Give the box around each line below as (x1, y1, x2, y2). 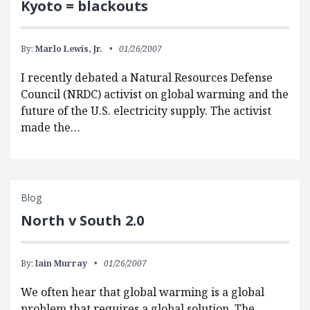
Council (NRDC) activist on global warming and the (21, 86, 289, 102)
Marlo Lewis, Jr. (35, 43, 102, 55)
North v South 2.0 (21, 211, 144, 230)
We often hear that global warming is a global (21, 284, 264, 300)
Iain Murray (35, 257, 87, 270)
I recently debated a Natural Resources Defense (21, 70, 273, 86)
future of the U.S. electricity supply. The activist (21, 103, 271, 119)
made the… (21, 120, 80, 136)
